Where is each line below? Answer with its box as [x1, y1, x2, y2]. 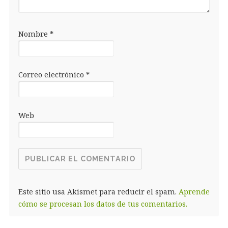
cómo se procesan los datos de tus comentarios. [18, 198, 187, 209]
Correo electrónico [18, 69, 86, 79]
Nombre [18, 28, 50, 39]
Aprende [178, 186, 210, 196]
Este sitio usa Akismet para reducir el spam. [18, 186, 179, 196]
